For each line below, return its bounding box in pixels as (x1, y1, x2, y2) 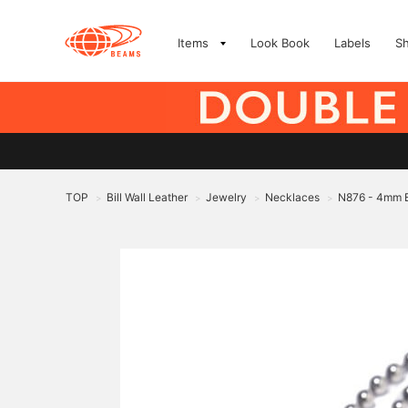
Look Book (250, 36, 310, 50)
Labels (334, 36, 371, 50)
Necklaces (265, 190, 320, 204)
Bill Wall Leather (107, 190, 188, 204)
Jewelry (206, 190, 247, 204)
